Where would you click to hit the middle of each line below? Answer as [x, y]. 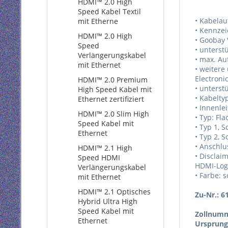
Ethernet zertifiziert [111, 99]
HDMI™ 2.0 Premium [113, 80]
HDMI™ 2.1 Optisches [114, 192]
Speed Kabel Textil [109, 11]
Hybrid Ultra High [108, 201]
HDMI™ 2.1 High [105, 148]
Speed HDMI [99, 158]
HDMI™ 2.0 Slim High [113, 114]
